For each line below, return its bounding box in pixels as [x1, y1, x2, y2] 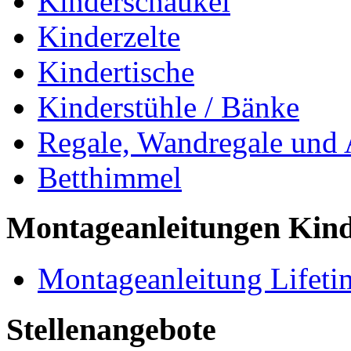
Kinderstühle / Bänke [38, 89, 299, 124]
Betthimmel [38, 160, 182, 194]
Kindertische [38, 54, 194, 89]
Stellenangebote [6, 311, 216, 347]
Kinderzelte [38, 19, 180, 53]
